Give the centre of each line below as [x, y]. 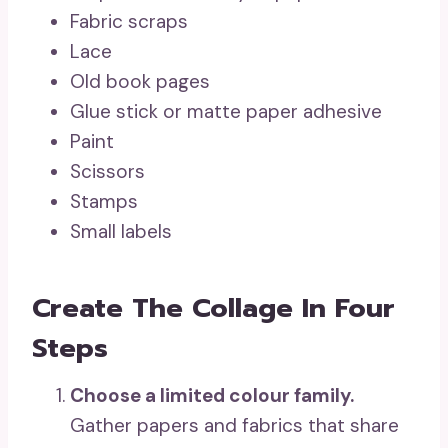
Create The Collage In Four [213, 307]
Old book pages [140, 81]
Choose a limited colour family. [212, 395]
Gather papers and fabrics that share [234, 425]
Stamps [104, 201]
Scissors [107, 171]
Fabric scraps [129, 21]
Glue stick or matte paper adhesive [226, 111]
